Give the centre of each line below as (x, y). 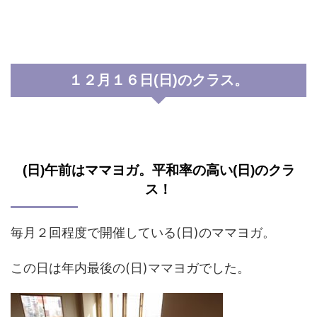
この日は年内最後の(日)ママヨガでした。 (130, 268)
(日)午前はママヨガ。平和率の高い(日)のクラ (158, 170)
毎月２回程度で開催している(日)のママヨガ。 (143, 232)
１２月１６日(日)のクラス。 (158, 80)
